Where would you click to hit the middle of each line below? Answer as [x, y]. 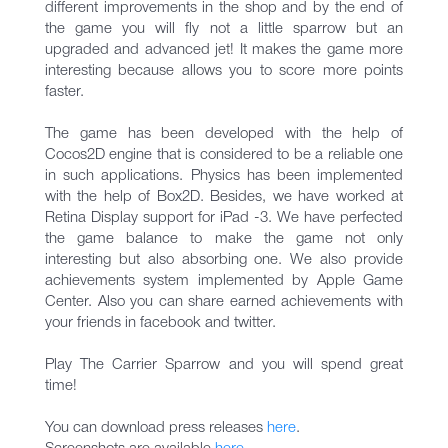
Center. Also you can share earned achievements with [224, 302]
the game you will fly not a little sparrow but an [224, 29]
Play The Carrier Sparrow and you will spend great [224, 365]
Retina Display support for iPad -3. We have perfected [224, 218]
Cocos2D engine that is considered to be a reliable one [224, 155]
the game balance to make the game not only [224, 239]
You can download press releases [156, 428]
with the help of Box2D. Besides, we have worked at [224, 197]
